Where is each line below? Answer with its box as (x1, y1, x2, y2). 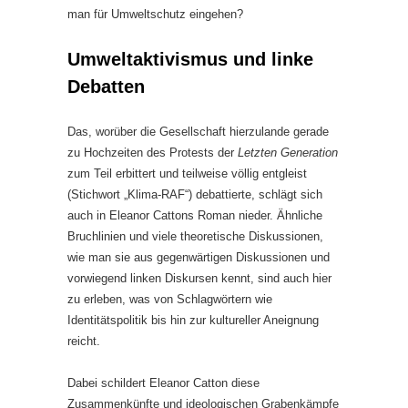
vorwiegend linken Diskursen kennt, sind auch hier (67, 270, 331, 285)
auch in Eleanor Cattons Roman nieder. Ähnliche (67, 208, 322, 222)
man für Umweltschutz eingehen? (67, 6, 243, 21)
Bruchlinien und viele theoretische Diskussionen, (67, 229, 323, 243)
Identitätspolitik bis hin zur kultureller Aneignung (67, 312, 319, 327)
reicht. (67, 333, 100, 348)
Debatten (67, 76, 145, 97)
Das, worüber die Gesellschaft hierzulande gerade (67, 124, 329, 138)
